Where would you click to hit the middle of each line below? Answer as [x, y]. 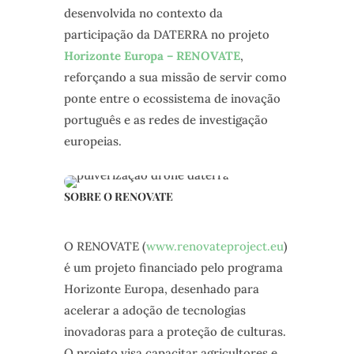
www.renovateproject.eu [215, 247]
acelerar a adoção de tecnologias [154, 311]
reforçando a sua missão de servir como [175, 77]
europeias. [92, 141]
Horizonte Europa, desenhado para [161, 289]
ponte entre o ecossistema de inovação [172, 99]
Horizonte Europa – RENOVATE [152, 56]
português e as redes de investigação [166, 120]
